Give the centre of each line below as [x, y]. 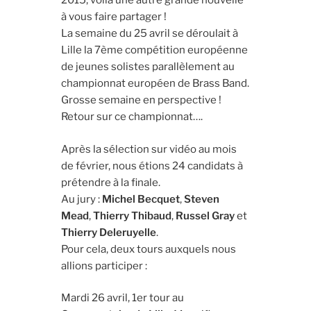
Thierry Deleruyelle [109, 232]
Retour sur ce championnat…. [132, 117]
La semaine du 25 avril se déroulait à [150, 34]
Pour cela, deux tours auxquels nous [149, 249]
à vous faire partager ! [114, 17]
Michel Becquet [141, 199]
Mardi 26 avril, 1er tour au [123, 298]
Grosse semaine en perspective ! [142, 100]
